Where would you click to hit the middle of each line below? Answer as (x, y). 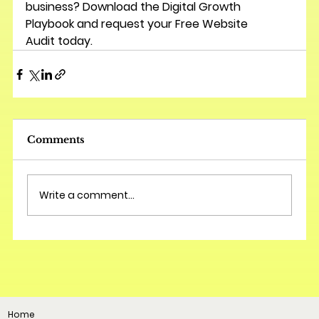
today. (73, 41)
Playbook (49, 24)
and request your (124, 24)
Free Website (213, 24)
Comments (56, 140)
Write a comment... (87, 195)
